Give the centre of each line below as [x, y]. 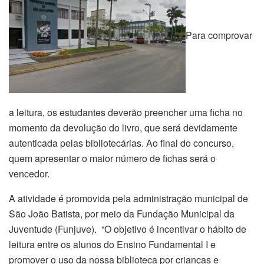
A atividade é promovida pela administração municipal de [128, 198]
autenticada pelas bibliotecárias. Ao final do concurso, [121, 143]
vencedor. [29, 173]
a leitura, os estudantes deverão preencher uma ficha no [126, 112]
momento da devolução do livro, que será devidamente [123, 127]
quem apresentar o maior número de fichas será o [112, 158]
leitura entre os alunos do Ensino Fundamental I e [112, 244]
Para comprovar [219, 35]
